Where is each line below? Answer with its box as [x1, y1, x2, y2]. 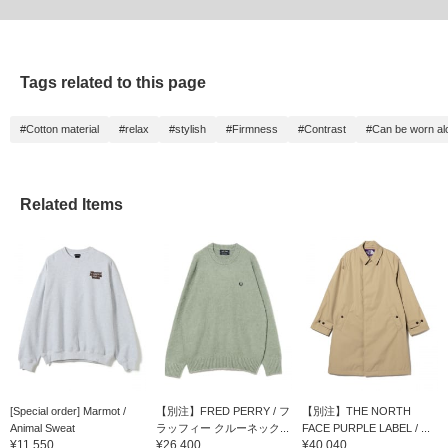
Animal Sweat [10, 421, 75, 434]
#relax [119, 123, 149, 136]
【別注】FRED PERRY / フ [155, 404, 290, 417]
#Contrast [298, 123, 346, 136]
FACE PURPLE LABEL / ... [301, 421, 430, 434]
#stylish [169, 123, 206, 136]
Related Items [20, 196, 123, 214]
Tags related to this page [20, 74, 206, 92]
